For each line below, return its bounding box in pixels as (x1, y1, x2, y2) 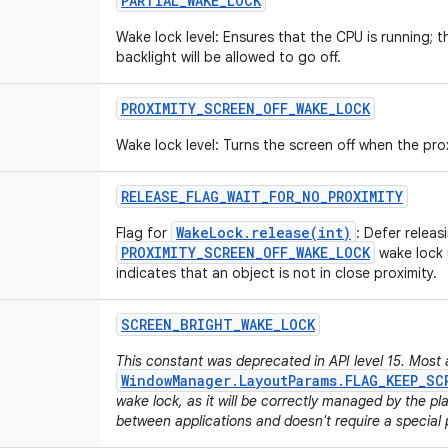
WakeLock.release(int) (176, 223, 351, 242)
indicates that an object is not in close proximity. (116, 264, 437, 282)
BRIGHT (180, 315, 233, 334)
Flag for (116, 224, 171, 242)
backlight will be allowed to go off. (116, 48, 341, 66)
